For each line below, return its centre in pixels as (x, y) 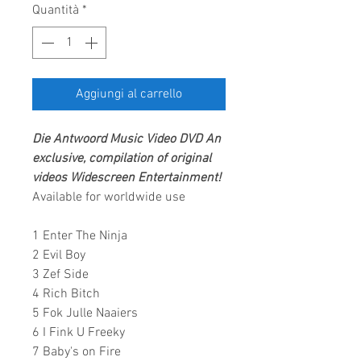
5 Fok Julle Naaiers (85, 313)
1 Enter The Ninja (80, 236)
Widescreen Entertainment (144, 178)
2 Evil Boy (59, 255)
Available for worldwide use (109, 197)
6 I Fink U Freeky (79, 333)
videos (51, 178)
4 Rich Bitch (66, 294)
